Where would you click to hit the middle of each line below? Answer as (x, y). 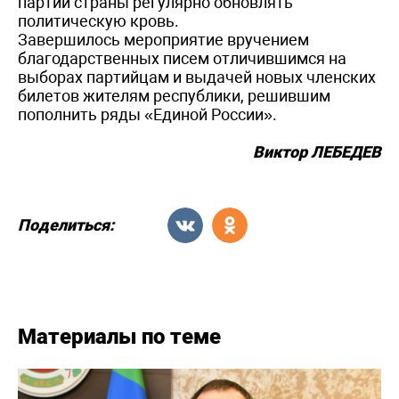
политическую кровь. (100, 20)
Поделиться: (66, 225)
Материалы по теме (119, 336)
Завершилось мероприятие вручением (163, 39)
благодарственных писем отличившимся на (182, 58)
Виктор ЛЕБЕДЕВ (317, 151)
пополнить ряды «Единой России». (147, 114)
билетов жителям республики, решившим (174, 95)
